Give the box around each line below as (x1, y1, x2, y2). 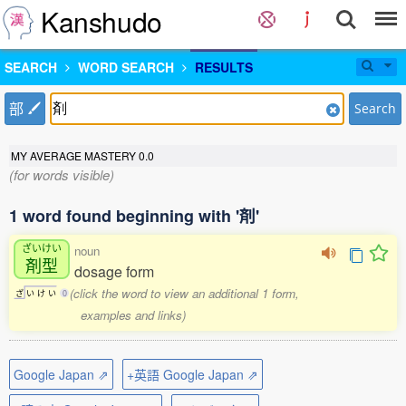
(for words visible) (9, 165, 114, 184)
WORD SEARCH (78, 58, 174, 76)
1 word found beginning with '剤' (9, 204, 259, 227)
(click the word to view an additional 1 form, (70, 285, 300, 302)
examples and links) (80, 306, 186, 324)
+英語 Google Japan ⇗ (127, 365, 258, 383)
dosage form (74, 261, 154, 282)
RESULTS (195, 58, 253, 76)
